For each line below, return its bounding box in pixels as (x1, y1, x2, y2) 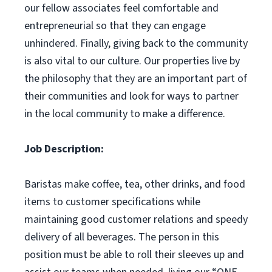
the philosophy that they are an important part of (24, 71, 247, 86)
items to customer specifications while (24, 194, 200, 209)
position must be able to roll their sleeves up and (24, 247, 244, 262)
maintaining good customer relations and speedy (24, 212, 248, 227)
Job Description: (24, 141, 104, 157)
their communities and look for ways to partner (24, 89, 239, 104)
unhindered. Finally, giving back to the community (24, 36, 248, 51)
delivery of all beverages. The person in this (24, 229, 219, 245)
